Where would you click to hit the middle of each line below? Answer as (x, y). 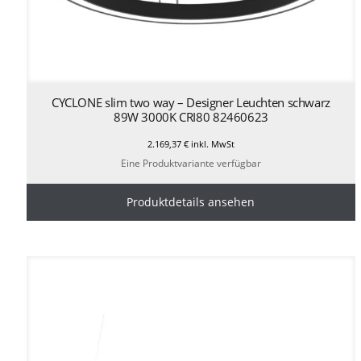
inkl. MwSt (211, 143)
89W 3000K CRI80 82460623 (191, 116)
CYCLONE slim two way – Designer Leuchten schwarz (191, 102)
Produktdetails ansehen (191, 202)
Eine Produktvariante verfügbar (191, 164)
